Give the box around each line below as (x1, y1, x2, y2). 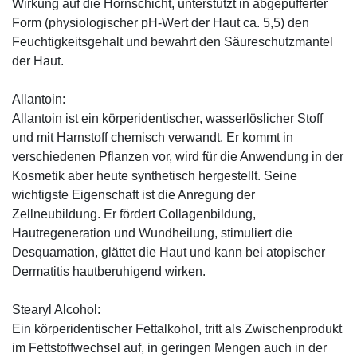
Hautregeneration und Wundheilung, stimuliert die (12, 226, 292, 240)
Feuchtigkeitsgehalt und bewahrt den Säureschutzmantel (12, 34, 333, 49)
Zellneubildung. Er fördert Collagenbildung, (12, 206, 256, 221)
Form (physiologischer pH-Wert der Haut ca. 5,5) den (12, 15, 309, 29)
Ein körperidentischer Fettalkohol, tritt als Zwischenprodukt (12, 321, 342, 335)
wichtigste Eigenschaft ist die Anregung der (12, 187, 255, 202)
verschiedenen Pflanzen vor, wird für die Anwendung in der (12, 149, 343, 163)
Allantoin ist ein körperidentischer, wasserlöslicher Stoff (12, 111, 323, 125)
